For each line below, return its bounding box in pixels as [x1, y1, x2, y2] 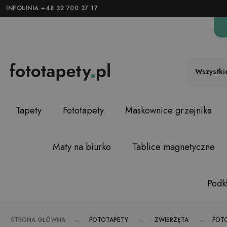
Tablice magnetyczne [132, 140, 215, 154]
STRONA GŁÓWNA [11, 215, 65, 224]
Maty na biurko [52, 140, 111, 154]
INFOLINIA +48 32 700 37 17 [6, 4, 98, 13]
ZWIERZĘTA [155, 215, 188, 224]
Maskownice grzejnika [125, 104, 212, 117]
